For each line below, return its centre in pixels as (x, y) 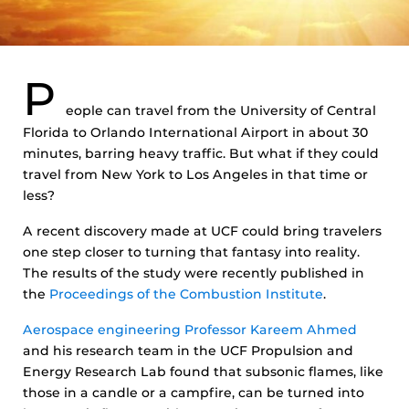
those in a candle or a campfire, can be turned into (194, 393)
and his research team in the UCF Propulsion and (188, 351)
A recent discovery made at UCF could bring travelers (202, 231)
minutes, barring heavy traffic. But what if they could (201, 153)
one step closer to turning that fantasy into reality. (191, 252)
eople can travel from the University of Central (221, 110)
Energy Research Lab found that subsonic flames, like (203, 372)
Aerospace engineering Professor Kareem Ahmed (190, 330)
